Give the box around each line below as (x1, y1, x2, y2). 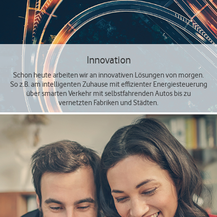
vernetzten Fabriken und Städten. (59, 98, 158, 107)
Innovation (86, 54, 131, 66)
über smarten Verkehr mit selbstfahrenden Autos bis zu (26, 89, 191, 98)
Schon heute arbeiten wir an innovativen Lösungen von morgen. (13, 71, 204, 79)
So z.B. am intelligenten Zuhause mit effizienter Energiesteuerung (10, 80, 207, 89)
